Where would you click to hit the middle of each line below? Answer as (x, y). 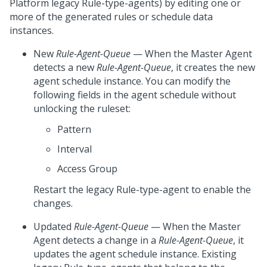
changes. (53, 203)
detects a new (65, 67)
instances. (32, 30)
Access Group (87, 169)
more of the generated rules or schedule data (111, 17)
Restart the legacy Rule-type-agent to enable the (142, 190)
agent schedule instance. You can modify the (132, 81)
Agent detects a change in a (96, 240)
